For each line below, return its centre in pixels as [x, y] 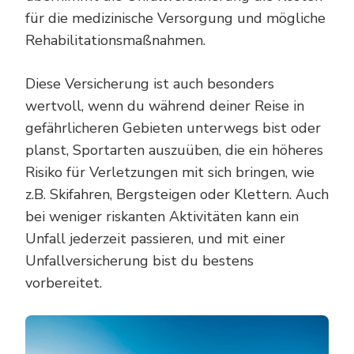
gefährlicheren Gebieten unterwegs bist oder [173, 128]
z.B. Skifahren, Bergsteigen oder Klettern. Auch [177, 194]
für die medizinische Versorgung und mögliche [175, 18]
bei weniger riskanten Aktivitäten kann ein [162, 216]
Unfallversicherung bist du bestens [139, 260]
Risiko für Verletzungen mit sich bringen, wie [170, 172]
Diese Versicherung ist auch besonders [150, 83]
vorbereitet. [64, 282]
